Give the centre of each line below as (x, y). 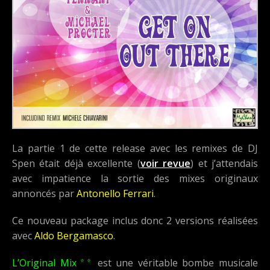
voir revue (165, 164)
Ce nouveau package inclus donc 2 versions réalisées (135, 221)
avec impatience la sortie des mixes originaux (135, 179)
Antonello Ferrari (115, 194)
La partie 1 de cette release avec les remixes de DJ (135, 149)
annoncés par (44, 194)
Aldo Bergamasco (74, 236)
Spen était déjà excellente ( (76, 164)
